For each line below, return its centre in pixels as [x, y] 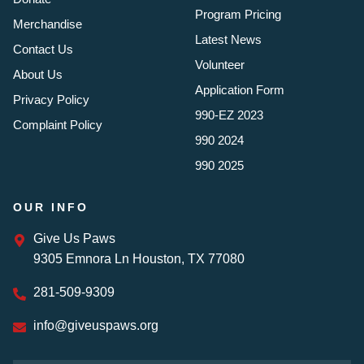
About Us [38, 74]
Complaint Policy [58, 125]
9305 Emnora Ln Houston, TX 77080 [139, 259]
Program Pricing [238, 14]
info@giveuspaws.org [96, 325]
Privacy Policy [51, 100]
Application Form [240, 90]
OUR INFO [51, 207]
